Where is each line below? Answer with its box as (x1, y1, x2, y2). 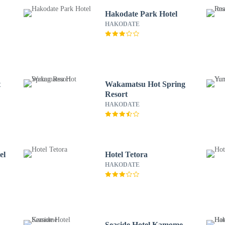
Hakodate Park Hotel (104, 10, 177, 18)
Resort (104, 90, 128, 98)
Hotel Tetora (104, 150, 148, 159)
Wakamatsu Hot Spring (104, 80, 185, 88)
